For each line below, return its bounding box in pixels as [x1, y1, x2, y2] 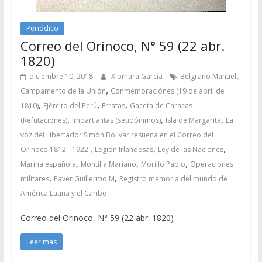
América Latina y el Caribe [20, 188, 106, 198]
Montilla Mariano [80, 158, 136, 169]
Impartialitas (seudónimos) [71, 115, 161, 125]
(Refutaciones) [20, 115, 67, 125]
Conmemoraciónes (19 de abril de [110, 85, 225, 96]
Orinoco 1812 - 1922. [20, 144, 90, 154]
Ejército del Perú [43, 100, 97, 111]
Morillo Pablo [140, 158, 185, 169]
